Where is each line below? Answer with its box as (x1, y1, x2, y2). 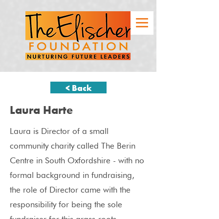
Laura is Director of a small (10, 126, 109, 136)
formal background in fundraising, (10, 170, 134, 180)
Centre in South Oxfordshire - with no (10, 155, 144, 165)
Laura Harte (10, 102, 73, 117)
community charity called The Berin (10, 141, 135, 151)
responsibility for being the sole (10, 199, 122, 209)
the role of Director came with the (10, 185, 131, 195)
